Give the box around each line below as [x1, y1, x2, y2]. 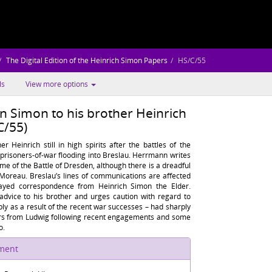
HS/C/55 [178, 55, 206, 66]
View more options [25, 79, 90, 89]
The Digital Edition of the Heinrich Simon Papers [6, 55, 168, 66]
